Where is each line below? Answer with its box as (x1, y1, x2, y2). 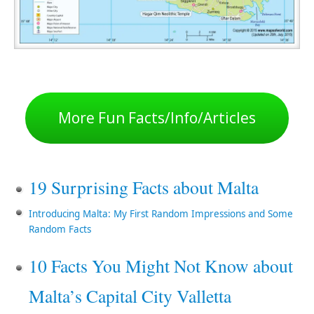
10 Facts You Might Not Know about (28, 254, 293, 278)
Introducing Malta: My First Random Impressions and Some (28, 207, 293, 221)
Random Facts (28, 223, 91, 236)
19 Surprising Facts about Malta (28, 175, 259, 200)
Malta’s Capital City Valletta (28, 284, 231, 308)
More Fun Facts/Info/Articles (58, 108, 256, 128)
